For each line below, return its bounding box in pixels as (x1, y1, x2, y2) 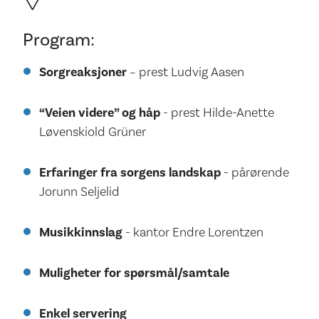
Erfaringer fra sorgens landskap (38, 164, 224, 181)
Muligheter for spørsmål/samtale (38, 264, 229, 281)
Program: (23, 28, 95, 52)
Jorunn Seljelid (38, 183, 120, 200)
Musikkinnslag (38, 224, 125, 241)
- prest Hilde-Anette (162, 104, 274, 121)
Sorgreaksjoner (38, 63, 130, 80)
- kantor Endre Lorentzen (125, 224, 263, 241)
